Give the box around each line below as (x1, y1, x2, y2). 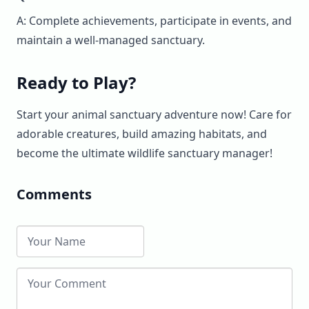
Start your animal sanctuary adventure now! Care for (17, 106, 292, 122)
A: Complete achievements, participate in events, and (17, 12, 292, 28)
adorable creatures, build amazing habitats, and (17, 126, 267, 141)
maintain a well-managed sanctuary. (17, 32, 205, 48)
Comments (17, 184, 92, 203)
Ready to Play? (17, 70, 136, 94)
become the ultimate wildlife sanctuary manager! (17, 145, 272, 161)
